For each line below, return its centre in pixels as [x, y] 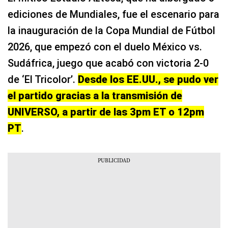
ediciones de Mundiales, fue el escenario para [113, 14]
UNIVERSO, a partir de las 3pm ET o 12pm [106, 112]
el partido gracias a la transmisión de [95, 96]
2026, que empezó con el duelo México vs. [105, 47]
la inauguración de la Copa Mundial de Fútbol [111, 31]
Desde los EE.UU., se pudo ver [148, 79]
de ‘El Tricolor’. [43, 79]
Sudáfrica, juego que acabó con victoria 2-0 [108, 63]
